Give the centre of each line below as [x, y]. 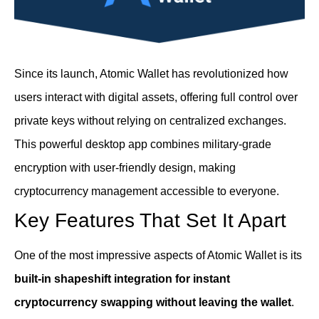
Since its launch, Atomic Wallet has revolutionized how [151, 74]
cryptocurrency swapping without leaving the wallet [153, 303]
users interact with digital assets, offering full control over [156, 98]
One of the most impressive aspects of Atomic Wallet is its [158, 256]
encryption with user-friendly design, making [125, 168]
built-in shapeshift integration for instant [122, 279]
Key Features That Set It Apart [150, 221]
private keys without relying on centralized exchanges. [150, 121]
